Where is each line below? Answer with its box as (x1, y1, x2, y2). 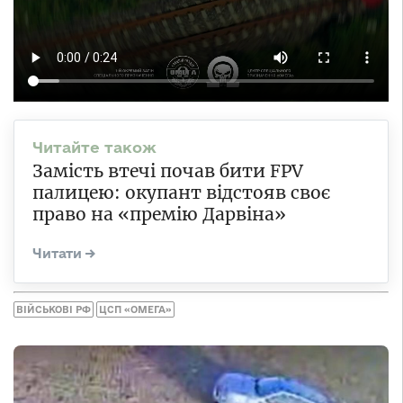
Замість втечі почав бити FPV (32, 160, 303, 183)
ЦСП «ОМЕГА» (99, 303, 172, 315)
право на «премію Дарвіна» (32, 203, 286, 226)
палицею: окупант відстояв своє (32, 182, 330, 204)
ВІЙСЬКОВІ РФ (16, 303, 91, 315)
